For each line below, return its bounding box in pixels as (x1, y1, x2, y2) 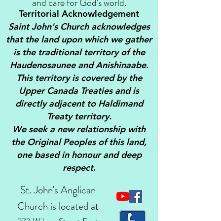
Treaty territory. (46, 110, 111, 122)
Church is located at (17, 199, 99, 214)
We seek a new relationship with (12, 123, 146, 135)
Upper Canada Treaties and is (19, 85, 139, 96)
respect (62, 162, 93, 173)
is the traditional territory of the (13, 46, 145, 58)
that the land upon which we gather (6, 34, 152, 45)
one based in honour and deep (16, 149, 142, 160)
